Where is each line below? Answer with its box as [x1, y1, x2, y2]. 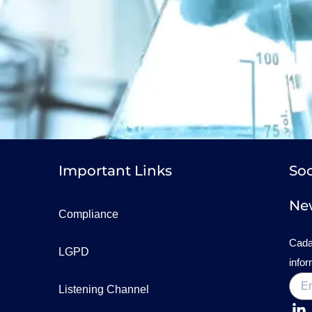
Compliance [58, 208, 118, 220]
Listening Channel [58, 283, 149, 295]
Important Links [58, 162, 172, 179]
